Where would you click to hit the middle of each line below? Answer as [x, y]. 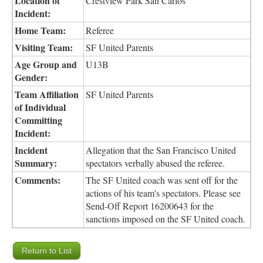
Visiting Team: [44, 48]
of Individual [40, 107]
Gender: [31, 77]
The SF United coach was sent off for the [162, 180]
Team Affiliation [47, 95]
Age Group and [46, 65]
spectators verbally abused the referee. [155, 163]
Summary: [36, 163]
